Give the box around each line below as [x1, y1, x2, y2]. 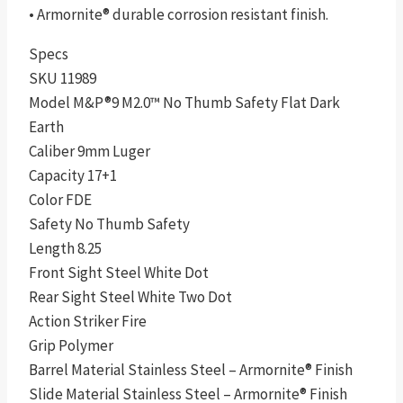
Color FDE [29, 190, 92, 210]
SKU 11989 [29, 68, 96, 89]
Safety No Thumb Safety [29, 214, 190, 235]
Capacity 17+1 [29, 166, 117, 186]
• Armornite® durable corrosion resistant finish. [29, 4, 328, 25]
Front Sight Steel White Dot [29, 263, 209, 283]
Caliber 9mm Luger [29, 141, 150, 162]
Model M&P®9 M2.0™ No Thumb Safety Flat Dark [29, 93, 340, 113]
